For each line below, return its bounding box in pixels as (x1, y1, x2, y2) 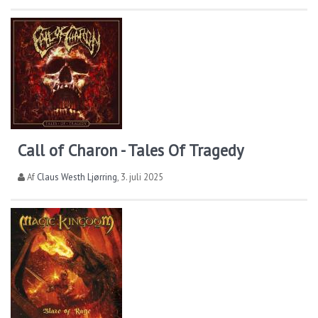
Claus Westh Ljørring (37, 170, 117, 183)
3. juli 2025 (121, 170, 163, 183)
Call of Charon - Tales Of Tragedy (18, 139, 243, 160)
